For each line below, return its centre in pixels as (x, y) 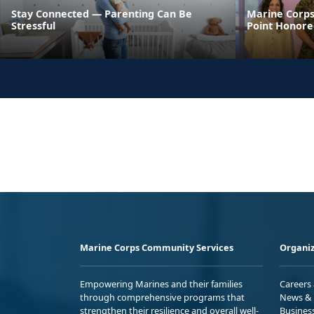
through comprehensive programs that (162, 297)
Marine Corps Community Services (157, 247)
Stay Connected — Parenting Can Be (102, 13)
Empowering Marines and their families (161, 284)
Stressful (33, 25)
